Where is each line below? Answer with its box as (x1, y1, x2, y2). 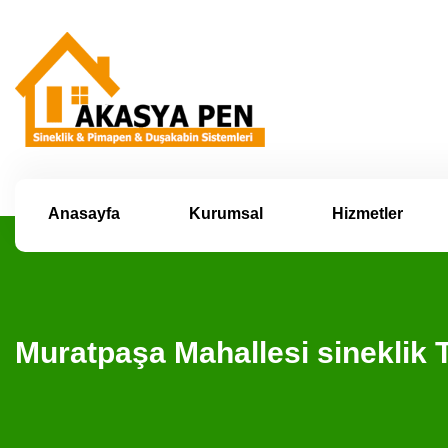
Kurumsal (188, 205, 263, 222)
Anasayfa (47, 205, 120, 222)
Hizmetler (331, 205, 403, 222)
